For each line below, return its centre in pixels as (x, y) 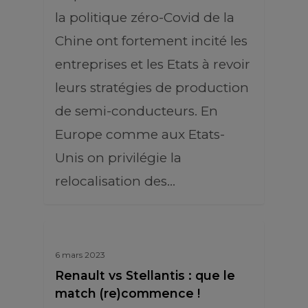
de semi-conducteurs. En (136, 111)
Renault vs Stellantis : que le (145, 275)
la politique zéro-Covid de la (145, 18)
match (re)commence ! (128, 293)
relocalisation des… (115, 181)
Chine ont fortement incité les (151, 41)
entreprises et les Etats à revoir (153, 64)
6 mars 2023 (80, 255)
